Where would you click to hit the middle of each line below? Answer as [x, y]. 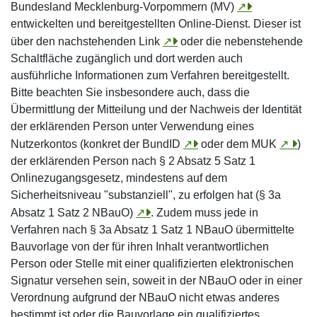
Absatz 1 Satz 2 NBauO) [73, 213]
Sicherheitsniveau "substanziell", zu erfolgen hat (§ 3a [146, 195]
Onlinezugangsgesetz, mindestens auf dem [119, 178]
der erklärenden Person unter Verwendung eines [132, 126]
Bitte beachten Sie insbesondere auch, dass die [130, 92]
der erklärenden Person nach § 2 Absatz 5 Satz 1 [133, 161]
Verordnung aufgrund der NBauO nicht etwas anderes [145, 298]
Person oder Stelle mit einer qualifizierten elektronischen [152, 264]
